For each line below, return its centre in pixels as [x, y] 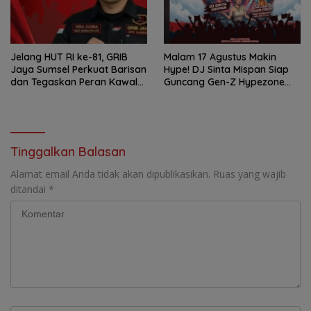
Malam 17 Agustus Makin [220, 57]
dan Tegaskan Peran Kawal [74, 82]
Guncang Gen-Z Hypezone [224, 82]
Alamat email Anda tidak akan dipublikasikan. [110, 174]
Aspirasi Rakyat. [48, 95]
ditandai [30, 190]
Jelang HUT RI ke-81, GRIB [69, 57]
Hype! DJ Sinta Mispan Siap [226, 70]
